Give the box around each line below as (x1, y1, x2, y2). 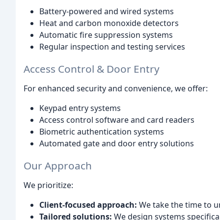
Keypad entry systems (39, 103, 121, 114)
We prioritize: (24, 179, 73, 191)
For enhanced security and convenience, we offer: (24, 83, 208, 94)
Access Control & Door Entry (24, 62, 160, 76)
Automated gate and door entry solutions (39, 138, 194, 149)
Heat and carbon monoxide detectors (39, 18, 179, 29)
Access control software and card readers (39, 114, 194, 126)
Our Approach (24, 158, 92, 172)
